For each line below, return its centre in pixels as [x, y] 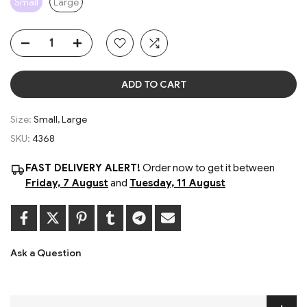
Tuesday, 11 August [177, 183]
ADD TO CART [153, 84]
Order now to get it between [208, 168]
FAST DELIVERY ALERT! [83, 168]
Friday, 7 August [67, 183]
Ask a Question [46, 253]
